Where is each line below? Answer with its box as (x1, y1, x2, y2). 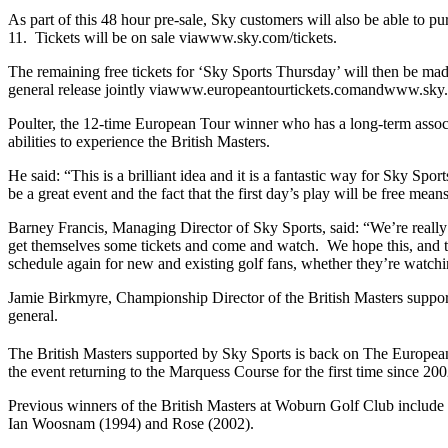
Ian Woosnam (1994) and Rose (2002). (8, 415, 254, 433)
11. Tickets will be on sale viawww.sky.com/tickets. (8, 28, 337, 46)
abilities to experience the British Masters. (8, 132, 270, 150)
